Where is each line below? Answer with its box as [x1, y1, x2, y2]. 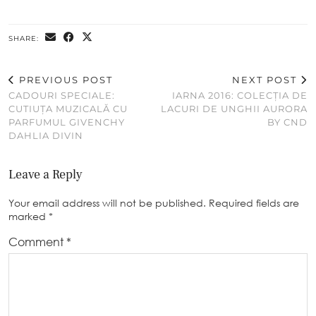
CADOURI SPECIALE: [8, 90, 115, 102]
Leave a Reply [8, 166, 83, 183]
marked [8, 210, 49, 223]
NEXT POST [232, 74, 300, 86]
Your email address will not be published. [8, 197, 206, 209]
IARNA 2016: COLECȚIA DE [172, 90, 308, 102]
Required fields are [209, 197, 299, 209]
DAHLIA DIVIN [8, 130, 83, 142]
